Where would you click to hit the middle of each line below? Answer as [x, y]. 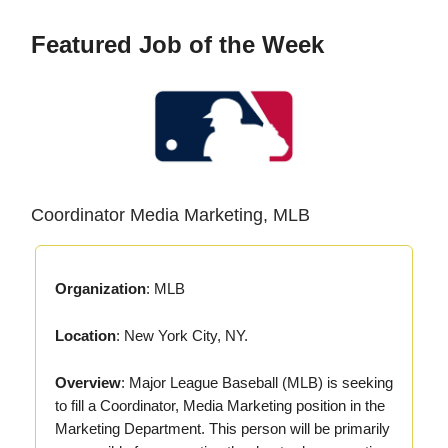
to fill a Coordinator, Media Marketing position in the [220, 406]
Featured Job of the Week [177, 44]
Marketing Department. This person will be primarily [222, 429]
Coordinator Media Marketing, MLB [170, 215]
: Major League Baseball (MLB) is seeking [257, 383]
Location [85, 336]
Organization [100, 289]
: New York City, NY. [182, 336]
